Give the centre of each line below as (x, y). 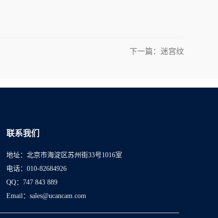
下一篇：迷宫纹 (157, 51)
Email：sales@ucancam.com (46, 196)
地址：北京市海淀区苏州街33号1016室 (64, 155)
